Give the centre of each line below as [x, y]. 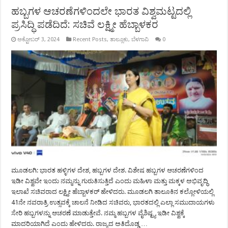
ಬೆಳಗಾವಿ [140, 40]
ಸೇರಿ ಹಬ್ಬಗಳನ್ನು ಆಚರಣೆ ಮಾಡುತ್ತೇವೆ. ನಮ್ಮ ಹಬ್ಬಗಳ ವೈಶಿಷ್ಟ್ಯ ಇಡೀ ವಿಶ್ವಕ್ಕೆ [98, 213]
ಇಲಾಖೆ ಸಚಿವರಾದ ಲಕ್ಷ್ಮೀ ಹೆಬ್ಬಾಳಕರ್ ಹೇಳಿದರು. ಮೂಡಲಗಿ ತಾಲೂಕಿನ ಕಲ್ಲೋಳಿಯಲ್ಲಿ [113, 192]
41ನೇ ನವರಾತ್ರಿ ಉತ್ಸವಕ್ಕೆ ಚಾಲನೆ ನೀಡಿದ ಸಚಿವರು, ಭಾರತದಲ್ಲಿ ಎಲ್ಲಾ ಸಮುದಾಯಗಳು [113, 203]
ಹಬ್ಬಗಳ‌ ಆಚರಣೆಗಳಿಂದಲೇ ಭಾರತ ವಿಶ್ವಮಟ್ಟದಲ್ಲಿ [101, 11]
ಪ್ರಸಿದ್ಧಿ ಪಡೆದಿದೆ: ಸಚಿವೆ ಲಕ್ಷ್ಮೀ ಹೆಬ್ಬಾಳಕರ [85, 25]
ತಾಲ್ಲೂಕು [119, 40]
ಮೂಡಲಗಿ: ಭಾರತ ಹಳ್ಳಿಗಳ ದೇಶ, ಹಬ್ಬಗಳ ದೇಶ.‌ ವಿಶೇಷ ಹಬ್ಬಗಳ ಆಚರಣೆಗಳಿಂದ [108, 170]
